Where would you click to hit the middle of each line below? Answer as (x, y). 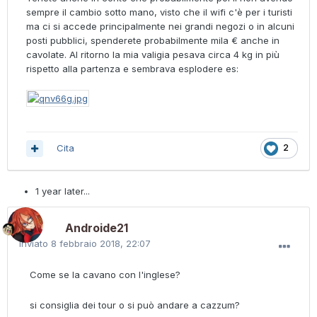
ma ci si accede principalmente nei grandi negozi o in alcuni (160, 27)
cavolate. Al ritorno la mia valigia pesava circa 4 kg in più (153, 55)
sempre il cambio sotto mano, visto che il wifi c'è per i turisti (159, 12)
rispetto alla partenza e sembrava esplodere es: (132, 69)
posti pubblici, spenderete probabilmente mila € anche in (153, 41)
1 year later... (63, 191)
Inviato (35, 244)
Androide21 (97, 228)
